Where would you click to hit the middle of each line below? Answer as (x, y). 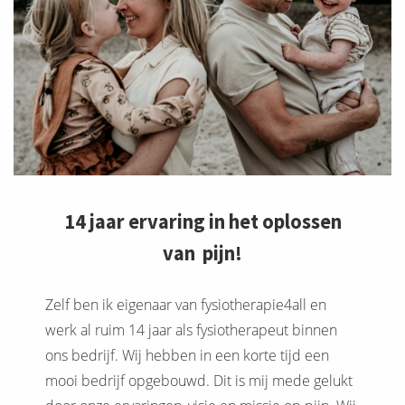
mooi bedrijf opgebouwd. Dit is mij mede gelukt (199, 381)
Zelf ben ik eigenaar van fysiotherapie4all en (186, 305)
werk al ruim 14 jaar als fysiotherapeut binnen (191, 330)
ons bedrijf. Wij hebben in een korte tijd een (187, 356)
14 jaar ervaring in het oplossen (202, 222)
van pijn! (202, 254)
